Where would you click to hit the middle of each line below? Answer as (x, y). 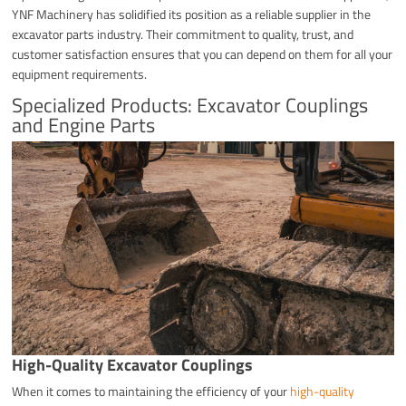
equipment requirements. (80, 73)
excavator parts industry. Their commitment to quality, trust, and (183, 34)
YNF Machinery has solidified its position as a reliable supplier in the (192, 14)
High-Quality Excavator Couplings (133, 365)
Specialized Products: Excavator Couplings (190, 105)
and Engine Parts (84, 125)
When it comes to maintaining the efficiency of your (151, 391)
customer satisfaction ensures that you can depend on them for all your (203, 53)
